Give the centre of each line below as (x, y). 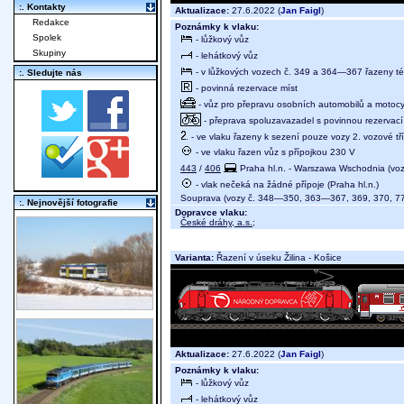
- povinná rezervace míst (245, 87)
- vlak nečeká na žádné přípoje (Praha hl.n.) (286, 184)
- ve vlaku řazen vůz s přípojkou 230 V (274, 151)
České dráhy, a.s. (216, 223)
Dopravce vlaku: (211, 213)
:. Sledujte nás (50, 73)
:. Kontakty (42, 7)
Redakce (51, 23)
